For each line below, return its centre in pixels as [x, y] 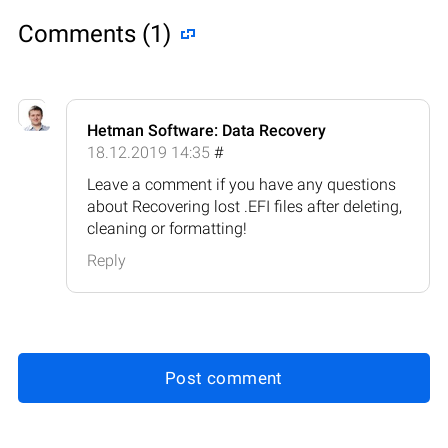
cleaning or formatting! [167, 228]
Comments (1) [94, 33]
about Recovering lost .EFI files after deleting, [244, 206]
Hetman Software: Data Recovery [206, 130]
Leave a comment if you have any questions [241, 184]
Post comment [224, 377]
